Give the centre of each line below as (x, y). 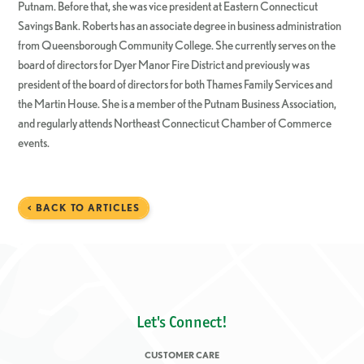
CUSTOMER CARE (182, 355)
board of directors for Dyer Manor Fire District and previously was (164, 65)
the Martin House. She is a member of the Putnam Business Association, (178, 104)
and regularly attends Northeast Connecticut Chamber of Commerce (175, 123)
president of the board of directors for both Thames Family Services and (175, 84)
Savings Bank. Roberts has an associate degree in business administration (180, 26)
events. (34, 143)
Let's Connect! (182, 322)
